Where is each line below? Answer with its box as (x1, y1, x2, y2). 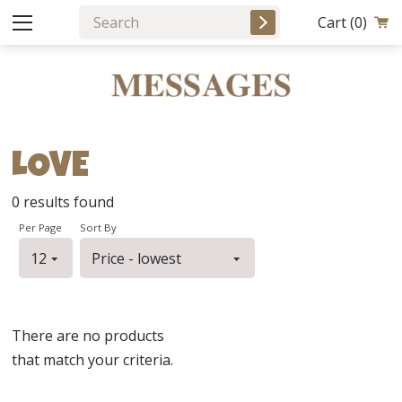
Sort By (80, 221, 118, 235)
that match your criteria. (12, 350, 174, 371)
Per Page (19, 221, 63, 235)
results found (20, 192, 115, 213)
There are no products (12, 326, 165, 346)
